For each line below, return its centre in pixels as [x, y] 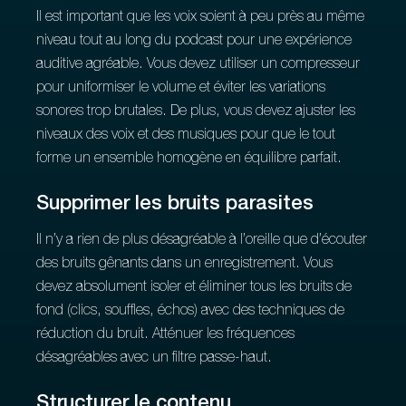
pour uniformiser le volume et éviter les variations [181, 89]
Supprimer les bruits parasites [175, 205]
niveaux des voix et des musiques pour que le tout [186, 136]
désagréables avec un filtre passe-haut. [155, 359]
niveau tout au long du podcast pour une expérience [194, 42]
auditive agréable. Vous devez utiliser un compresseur [198, 65]
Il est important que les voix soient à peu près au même [201, 18]
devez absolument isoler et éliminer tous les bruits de [194, 288]
